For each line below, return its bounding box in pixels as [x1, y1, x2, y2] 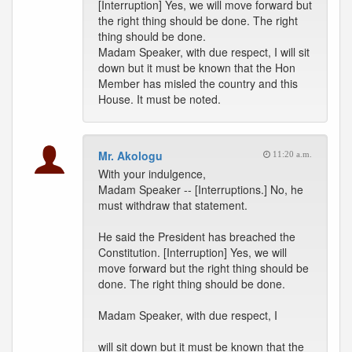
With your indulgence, [98, 166, 206, 181]
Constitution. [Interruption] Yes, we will [98, 244, 287, 260]
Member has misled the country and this [98, 75, 298, 91]
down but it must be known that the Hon [98, 60, 295, 75]
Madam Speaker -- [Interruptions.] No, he [98, 181, 303, 197]
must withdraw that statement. [98, 197, 247, 213]
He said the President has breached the [98, 229, 295, 244]
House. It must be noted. [98, 91, 221, 107]
